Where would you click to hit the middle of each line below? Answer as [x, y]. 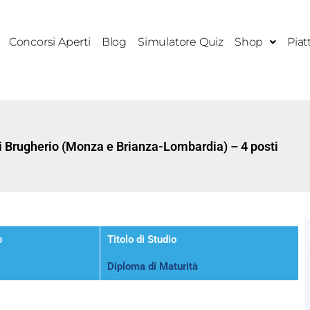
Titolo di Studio [142, 239]
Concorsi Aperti [49, 42]
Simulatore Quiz [181, 42]
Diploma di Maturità [153, 266]
